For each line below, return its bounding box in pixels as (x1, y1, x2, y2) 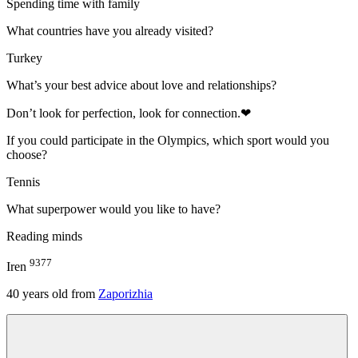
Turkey (6, 50, 42, 65)
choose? (6, 147, 47, 161)
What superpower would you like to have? (6, 201, 221, 216)
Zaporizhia (98, 287, 153, 301)
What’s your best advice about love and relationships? (6, 78, 276, 92)
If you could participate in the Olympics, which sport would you (6, 133, 329, 147)
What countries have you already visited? (6, 23, 213, 38)
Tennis (6, 174, 40, 189)
